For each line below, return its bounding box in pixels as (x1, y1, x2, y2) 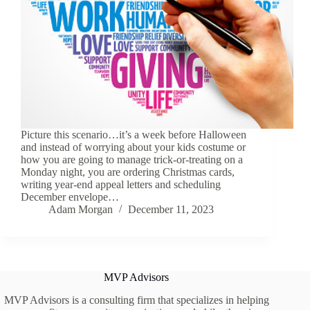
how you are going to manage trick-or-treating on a (21, 154, 243, 166)
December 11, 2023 (128, 203, 214, 216)
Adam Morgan (48, 203, 113, 216)
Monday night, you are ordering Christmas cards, (21, 166, 235, 179)
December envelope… (21, 191, 119, 203)
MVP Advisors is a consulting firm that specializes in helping (3, 294, 269, 307)
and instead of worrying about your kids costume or (21, 141, 246, 154)
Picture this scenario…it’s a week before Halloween (21, 129, 246, 141)
